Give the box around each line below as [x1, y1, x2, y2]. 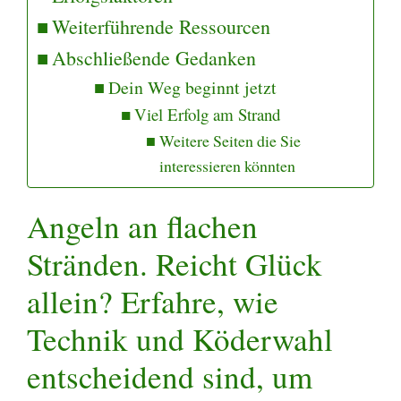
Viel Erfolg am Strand [133, 102, 280, 125]
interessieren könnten [158, 154, 295, 176]
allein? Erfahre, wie [27, 279, 278, 322]
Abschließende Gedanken [52, 44, 257, 71]
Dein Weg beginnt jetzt [108, 74, 277, 99]
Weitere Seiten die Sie [158, 129, 301, 151]
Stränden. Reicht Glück [27, 242, 322, 285]
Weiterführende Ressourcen [52, 13, 271, 39]
